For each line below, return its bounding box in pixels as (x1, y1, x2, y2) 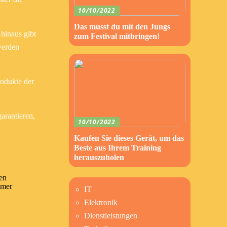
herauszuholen (74, 153, 124, 162)
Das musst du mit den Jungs (74, 22, 170, 31)
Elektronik (84, 198, 118, 207)
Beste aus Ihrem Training (74, 143, 161, 152)
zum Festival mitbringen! (74, 32, 160, 41)
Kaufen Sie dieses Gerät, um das (74, 134, 184, 142)
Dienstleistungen (84, 211, 137, 220)
